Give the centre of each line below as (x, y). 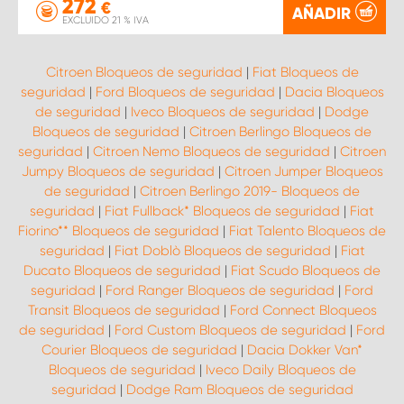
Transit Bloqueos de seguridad (124, 310)
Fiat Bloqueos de (305, 72)
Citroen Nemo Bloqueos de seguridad (211, 151)
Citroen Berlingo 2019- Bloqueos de (250, 191)
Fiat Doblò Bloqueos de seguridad (222, 251)
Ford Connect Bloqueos (303, 310)
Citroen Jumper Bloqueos (303, 171)
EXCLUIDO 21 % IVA (106, 20)
